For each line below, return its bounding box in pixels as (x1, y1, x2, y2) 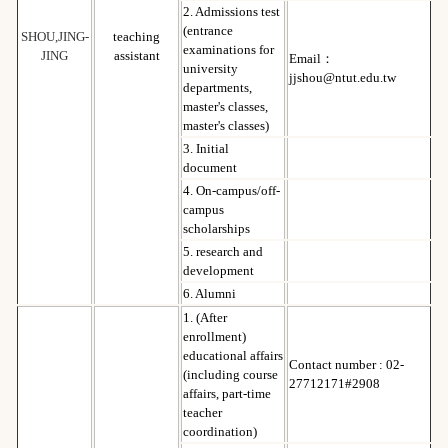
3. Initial (183, 140, 229, 156)
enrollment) (183, 328, 246, 344)
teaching (113, 28, 160, 44)
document (183, 159, 237, 175)
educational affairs (183, 347, 283, 363)
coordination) (183, 423, 257, 439)
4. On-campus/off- (183, 182, 280, 198)
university (183, 60, 238, 76)
